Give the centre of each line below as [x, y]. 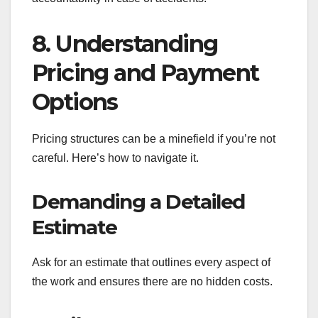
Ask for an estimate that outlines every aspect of [151, 262]
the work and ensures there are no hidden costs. [152, 281]
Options [75, 102]
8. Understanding [125, 44]
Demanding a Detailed [139, 201]
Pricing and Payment [146, 73]
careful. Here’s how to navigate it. [115, 158]
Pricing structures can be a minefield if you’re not [154, 138]
